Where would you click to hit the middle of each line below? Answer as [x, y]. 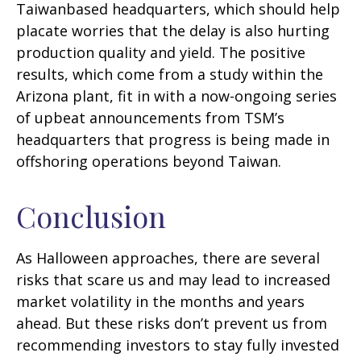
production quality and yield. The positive [161, 52]
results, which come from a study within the [170, 74]
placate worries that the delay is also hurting [173, 30]
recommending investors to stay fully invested [178, 344]
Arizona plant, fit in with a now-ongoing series [176, 95]
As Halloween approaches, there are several [168, 257]
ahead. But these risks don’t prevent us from [172, 323]
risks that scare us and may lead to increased [173, 279]
